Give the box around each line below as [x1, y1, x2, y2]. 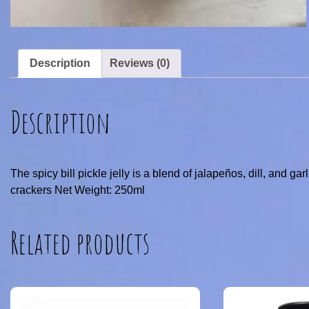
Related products [10, 223, 150, 262]
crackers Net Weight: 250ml [10, 184, 145, 197]
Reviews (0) [110, 57, 170, 69]
